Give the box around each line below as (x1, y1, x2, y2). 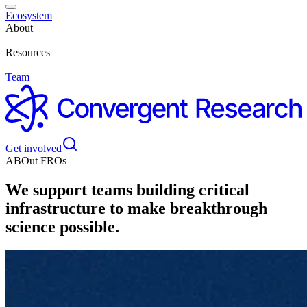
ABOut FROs (5, 155, 66, 167)
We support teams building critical (5, 180, 249, 199)
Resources (5, 47, 50, 58)
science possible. (5, 217, 119, 236)
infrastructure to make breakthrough (5, 199, 267, 217)
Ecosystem (5, 10, 52, 21)
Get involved (5, 143, 62, 154)
